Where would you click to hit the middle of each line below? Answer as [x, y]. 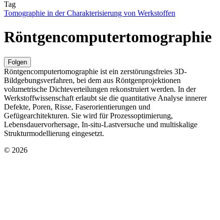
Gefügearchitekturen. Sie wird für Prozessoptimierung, [88, 115]
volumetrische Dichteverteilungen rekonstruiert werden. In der [100, 89]
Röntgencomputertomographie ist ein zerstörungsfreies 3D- [95, 71]
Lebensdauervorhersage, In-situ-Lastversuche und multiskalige [101, 124]
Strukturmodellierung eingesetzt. [54, 133]
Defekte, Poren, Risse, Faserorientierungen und [77, 107]
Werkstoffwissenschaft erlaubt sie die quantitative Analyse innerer [105, 98]
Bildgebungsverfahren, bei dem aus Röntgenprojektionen [92, 80]
